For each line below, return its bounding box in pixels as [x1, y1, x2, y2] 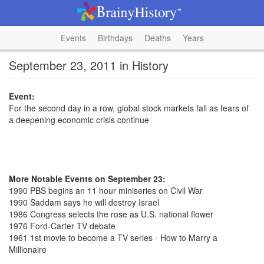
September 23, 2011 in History [9, 57, 169, 74]
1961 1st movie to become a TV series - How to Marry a [9, 232, 217, 243]
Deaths [144, 32, 171, 44]
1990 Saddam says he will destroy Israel [9, 196, 159, 208]
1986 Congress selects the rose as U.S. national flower [9, 208, 213, 220]
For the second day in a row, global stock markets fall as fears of [9, 102, 249, 114]
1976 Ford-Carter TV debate [9, 220, 115, 232]
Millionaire [9, 243, 47, 255]
